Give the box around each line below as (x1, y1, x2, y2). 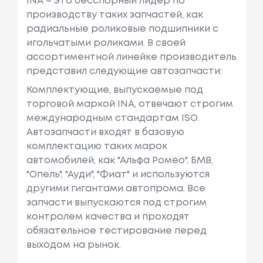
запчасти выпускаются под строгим (26, 198, 207, 208)
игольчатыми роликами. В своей (26, 39, 186, 48)
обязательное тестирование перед (26, 227, 207, 236)
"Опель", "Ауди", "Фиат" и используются (26, 170, 210, 180)
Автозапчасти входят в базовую (26, 128, 184, 137)
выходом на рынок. (26, 241, 121, 250)
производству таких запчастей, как (26, 11, 203, 20)
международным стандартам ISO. (26, 114, 199, 123)
